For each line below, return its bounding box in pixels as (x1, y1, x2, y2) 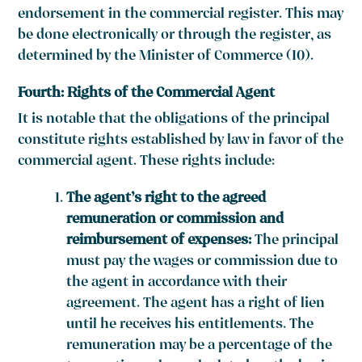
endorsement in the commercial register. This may (18, 4, 344, 27)
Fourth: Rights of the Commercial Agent (18, 83, 276, 106)
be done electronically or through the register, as (18, 25, 332, 48)
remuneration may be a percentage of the (66, 335, 333, 358)
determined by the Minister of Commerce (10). (18, 46, 314, 69)
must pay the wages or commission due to (66, 251, 339, 274)
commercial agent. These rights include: (18, 151, 276, 174)
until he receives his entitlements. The (66, 314, 314, 337)
